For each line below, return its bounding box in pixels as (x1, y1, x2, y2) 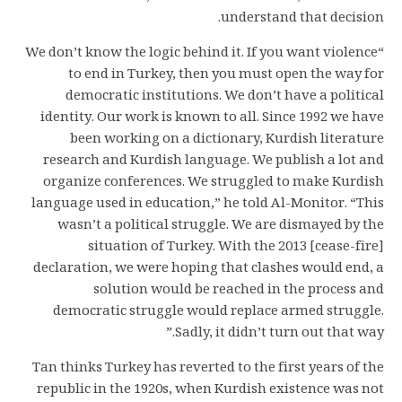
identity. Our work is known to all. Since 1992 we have (40, 107, 384, 130)
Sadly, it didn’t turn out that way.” (175, 322, 384, 345)
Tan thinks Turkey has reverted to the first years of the (32, 357, 384, 380)
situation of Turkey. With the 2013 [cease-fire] (88, 236, 384, 259)
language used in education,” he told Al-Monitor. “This (31, 193, 384, 216)
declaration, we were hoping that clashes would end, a (33, 258, 384, 281)
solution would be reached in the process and (93, 279, 384, 302)
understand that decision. (221, 7, 384, 31)
